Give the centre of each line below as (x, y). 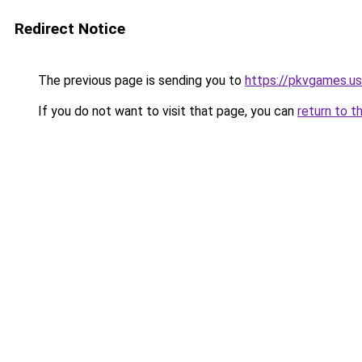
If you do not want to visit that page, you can (166, 111)
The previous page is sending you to (140, 80)
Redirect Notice (70, 29)
